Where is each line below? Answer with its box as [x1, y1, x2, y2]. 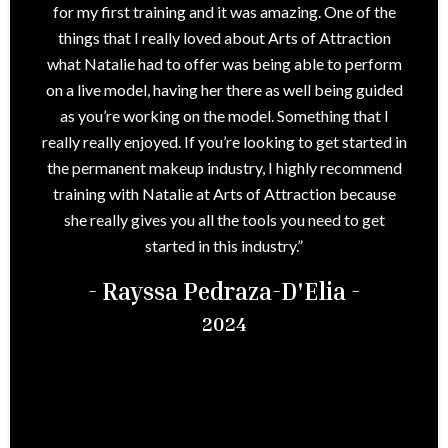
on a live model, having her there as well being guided [45, 80, 403, 100]
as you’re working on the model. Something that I [59, 106, 389, 126]
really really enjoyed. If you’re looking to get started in [41, 132, 407, 152]
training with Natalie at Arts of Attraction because [52, 184, 396, 204]
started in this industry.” [145, 236, 303, 256]
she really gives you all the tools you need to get [63, 210, 385, 230]
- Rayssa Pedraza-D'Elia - [88, 277, 360, 306]
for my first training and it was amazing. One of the [52, 2, 396, 22]
